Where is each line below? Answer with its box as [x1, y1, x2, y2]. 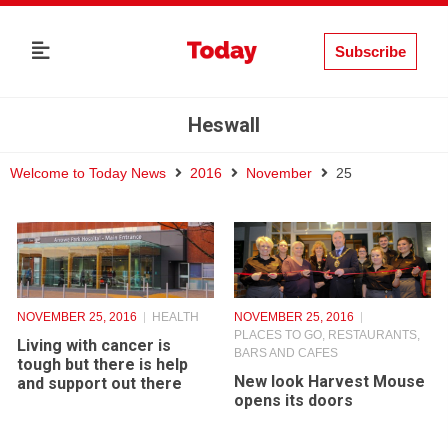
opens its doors [234, 391, 353, 411]
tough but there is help [17, 355, 188, 375]
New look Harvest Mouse [234, 372, 425, 392]
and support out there [17, 374, 182, 394]
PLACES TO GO [234, 328, 322, 343]
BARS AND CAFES [234, 346, 338, 361]
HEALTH [152, 310, 199, 325]
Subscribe [334, 43, 406, 60]
